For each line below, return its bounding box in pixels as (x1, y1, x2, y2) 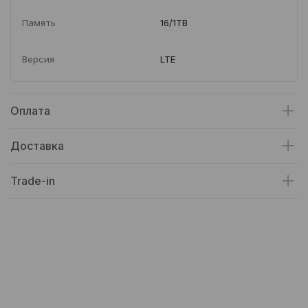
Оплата (10, 104, 50, 118)
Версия (22, 54, 54, 65)
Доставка (10, 139, 64, 153)
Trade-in (10, 174, 55, 188)
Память (22, 17, 56, 29)
